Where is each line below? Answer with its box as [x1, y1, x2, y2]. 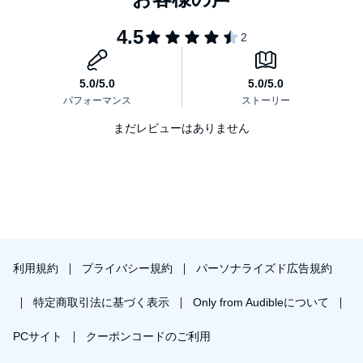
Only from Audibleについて [193, 296, 332, 309]
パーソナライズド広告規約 [196, 262, 332, 275]
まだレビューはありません [113, 121, 250, 135]
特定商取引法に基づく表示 [33, 296, 173, 309]
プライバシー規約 [82, 262, 176, 275]
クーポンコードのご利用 [86, 330, 211, 343]
